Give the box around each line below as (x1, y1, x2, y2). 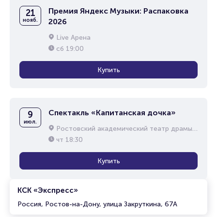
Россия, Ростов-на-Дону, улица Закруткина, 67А (17, 200, 177, 208)
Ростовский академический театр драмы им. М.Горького (56, 124, 192, 133)
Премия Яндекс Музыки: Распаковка (48, 6, 188, 15)
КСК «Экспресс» (17, 186, 78, 195)
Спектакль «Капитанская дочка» (48, 108, 176, 117)
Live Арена (56, 33, 91, 42)
